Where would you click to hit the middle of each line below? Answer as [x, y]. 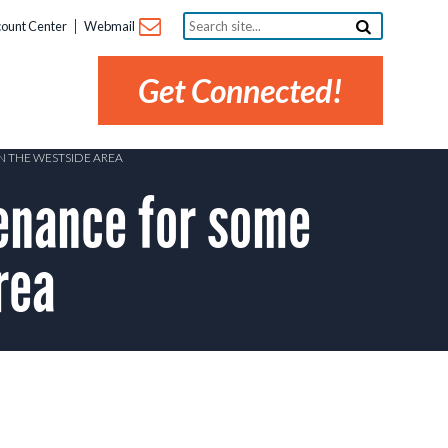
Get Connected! [240, 91]
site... [199, 35]
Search [206, 19]
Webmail [110, 26]
